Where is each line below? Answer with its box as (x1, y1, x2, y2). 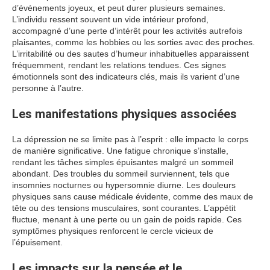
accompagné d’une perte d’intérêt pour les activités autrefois (12, 26, 242, 36)
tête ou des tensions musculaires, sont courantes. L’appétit (12, 203, 236, 213)
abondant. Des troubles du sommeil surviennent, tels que (12, 169, 230, 178)
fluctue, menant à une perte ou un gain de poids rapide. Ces (12, 215, 242, 224)
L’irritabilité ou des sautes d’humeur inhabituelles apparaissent (12, 49, 249, 58)
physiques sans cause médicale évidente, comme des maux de (12, 192, 253, 201)
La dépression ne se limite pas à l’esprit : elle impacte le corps (12, 134, 248, 144)
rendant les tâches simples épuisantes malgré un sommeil (12, 157, 233, 167)
